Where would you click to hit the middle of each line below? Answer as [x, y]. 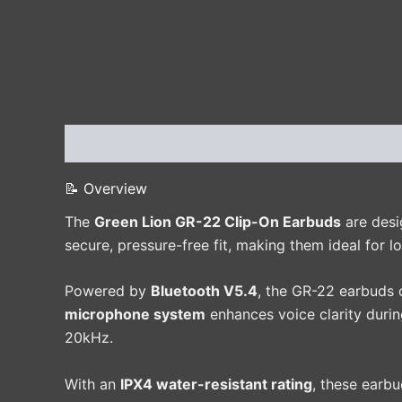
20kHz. [89, 338]
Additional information [240, 143]
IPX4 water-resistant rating [216, 384]
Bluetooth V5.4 [204, 291]
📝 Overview [106, 188]
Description [105, 143]
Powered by [108, 291]
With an [92, 384]
